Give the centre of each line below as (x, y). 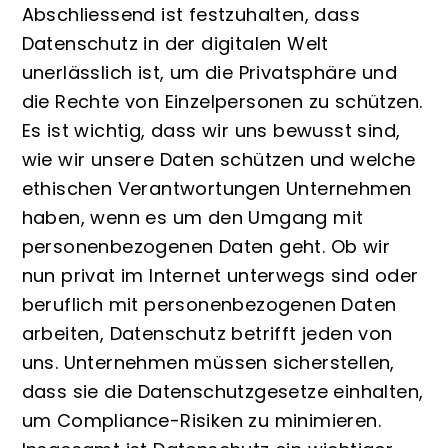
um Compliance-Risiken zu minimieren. (201, 420)
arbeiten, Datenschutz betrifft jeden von (207, 333)
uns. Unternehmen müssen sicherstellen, (208, 362)
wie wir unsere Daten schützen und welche (218, 159)
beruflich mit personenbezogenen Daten (209, 304)
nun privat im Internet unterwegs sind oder (220, 275)
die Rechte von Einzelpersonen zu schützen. (222, 101)
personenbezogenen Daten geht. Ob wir (205, 246)
